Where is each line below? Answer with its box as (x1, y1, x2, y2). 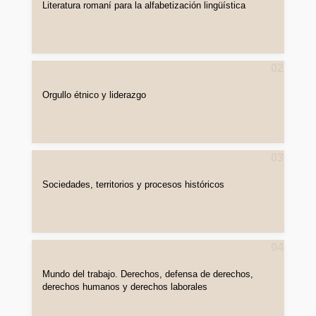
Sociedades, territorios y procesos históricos (42, 179, 224, 190)
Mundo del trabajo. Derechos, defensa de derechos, (42, 269, 253, 279)
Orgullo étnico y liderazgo (42, 90, 146, 100)
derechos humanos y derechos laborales (42, 281, 207, 292)
